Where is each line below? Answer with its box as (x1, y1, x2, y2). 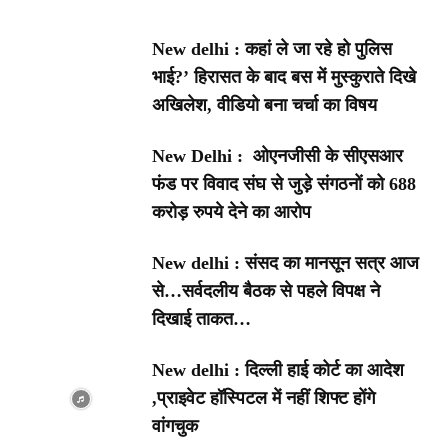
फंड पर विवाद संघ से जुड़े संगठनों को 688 (152, 173, 417, 194)
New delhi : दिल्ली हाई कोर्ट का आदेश (152, 359, 405, 380)
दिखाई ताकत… (152, 308, 252, 329)
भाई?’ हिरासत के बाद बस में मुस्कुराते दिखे (152, 66, 417, 87)
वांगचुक (152, 415, 199, 436)
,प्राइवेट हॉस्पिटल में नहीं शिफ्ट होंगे (152, 387, 376, 408)
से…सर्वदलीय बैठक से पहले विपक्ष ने (152, 280, 381, 301)
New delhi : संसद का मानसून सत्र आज (152, 252, 420, 273)
